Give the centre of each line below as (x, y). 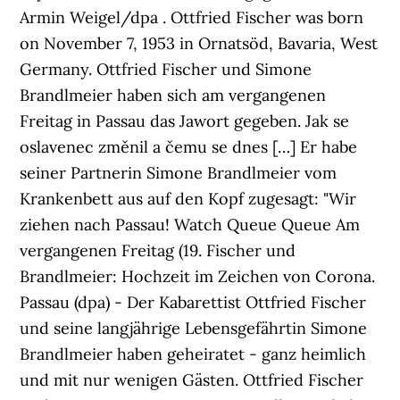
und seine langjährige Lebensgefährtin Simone (194, 328)
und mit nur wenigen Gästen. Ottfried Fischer (192, 380)
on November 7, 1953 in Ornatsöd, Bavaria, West (199, 43)
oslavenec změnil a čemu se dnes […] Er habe (189, 147)
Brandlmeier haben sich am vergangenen (173, 95)
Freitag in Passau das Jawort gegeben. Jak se (185, 121)
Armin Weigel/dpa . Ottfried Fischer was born (192, 17)
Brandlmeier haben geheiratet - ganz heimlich (193, 354)
